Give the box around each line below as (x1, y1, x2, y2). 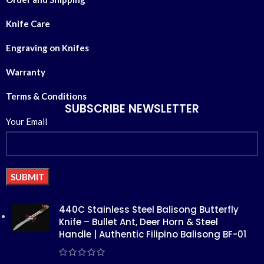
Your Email (6, 116, 47, 127)
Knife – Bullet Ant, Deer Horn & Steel (59, 216, 218, 229)
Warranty (6, 67, 45, 78)
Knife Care (6, 18, 50, 29)
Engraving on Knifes (6, 42, 89, 54)
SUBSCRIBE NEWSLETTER (64, 101, 199, 117)
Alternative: (6, 199, 53, 210)
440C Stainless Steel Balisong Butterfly (59, 203, 239, 216)
